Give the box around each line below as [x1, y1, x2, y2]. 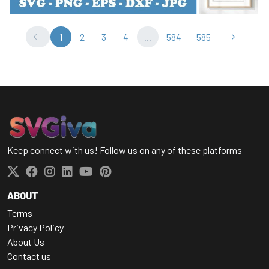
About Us [7, 235, 44, 247]
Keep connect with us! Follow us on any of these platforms [7, 144, 242, 156]
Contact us [7, 250, 51, 262]
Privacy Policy [7, 221, 64, 233]
